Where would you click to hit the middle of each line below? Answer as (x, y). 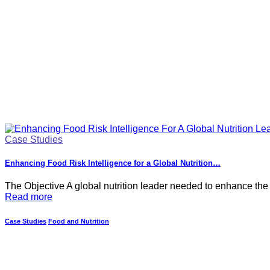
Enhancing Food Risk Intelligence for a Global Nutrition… (113, 163)
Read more (29, 197)
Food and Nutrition (79, 221)
